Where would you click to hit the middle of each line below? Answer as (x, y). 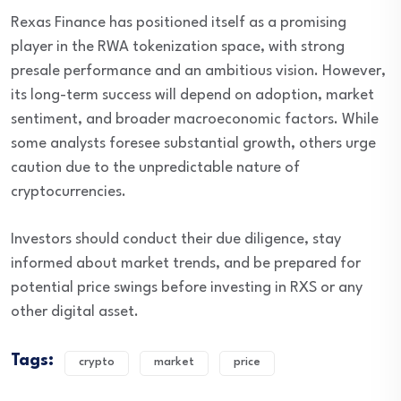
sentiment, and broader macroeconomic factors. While (195, 120)
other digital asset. (75, 312)
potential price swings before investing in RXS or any (187, 288)
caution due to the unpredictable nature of (155, 168)
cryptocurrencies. (68, 192)
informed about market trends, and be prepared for (186, 264)
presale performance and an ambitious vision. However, (198, 72)
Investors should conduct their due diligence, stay (176, 240)
